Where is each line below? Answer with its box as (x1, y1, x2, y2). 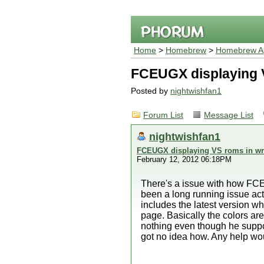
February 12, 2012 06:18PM (137, 155, 232, 164)
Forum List (143, 111, 183, 120)
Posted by (131, 87, 170, 95)
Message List (204, 111, 253, 120)
